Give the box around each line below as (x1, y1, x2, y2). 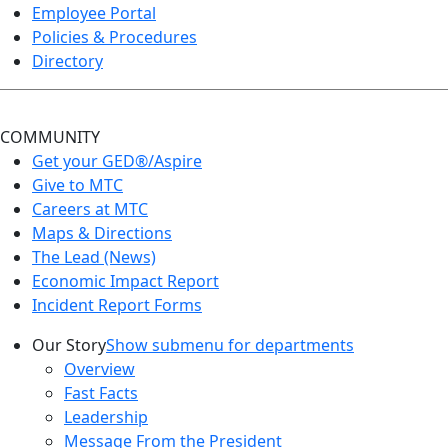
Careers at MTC (32, 198, 148, 221)
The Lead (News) (32, 246, 156, 269)
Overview (64, 358, 135, 381)
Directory (32, 50, 103, 73)
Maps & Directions (32, 222, 172, 245)
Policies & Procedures (32, 26, 197, 49)
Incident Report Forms (32, 294, 202, 317)
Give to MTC (32, 174, 123, 197)
